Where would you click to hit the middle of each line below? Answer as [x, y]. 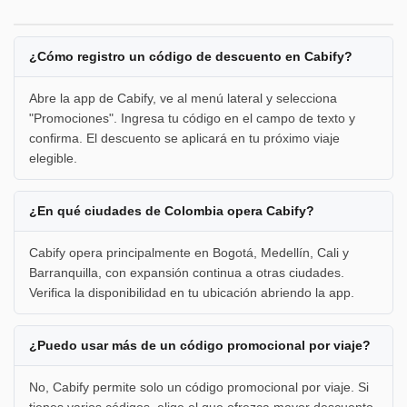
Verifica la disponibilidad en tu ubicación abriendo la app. [192, 292]
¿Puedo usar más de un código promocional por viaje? [200, 345]
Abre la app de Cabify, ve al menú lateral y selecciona [183, 98]
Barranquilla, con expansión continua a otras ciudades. [187, 272]
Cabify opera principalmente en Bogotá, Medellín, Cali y [189, 252]
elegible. [53, 158]
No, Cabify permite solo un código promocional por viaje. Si [199, 387]
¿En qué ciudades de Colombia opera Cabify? [172, 210]
